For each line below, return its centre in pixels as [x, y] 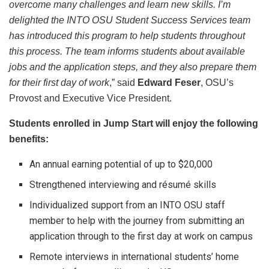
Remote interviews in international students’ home [134, 257]
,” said [123, 83]
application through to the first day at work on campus [141, 237]
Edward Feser [169, 83]
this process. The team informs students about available [127, 52]
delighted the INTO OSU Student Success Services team [130, 20]
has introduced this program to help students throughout [127, 36]
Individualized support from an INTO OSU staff [128, 205]
